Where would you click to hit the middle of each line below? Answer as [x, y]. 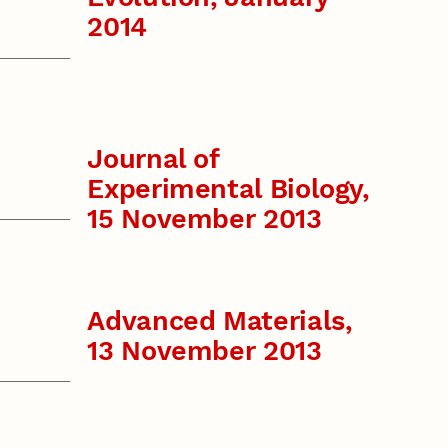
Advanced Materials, [220, 320]
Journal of [153, 159]
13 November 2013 [204, 350]
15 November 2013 [204, 219]
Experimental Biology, [228, 189]
